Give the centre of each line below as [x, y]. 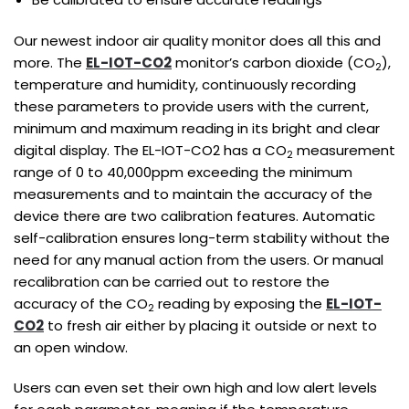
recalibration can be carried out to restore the [172, 282]
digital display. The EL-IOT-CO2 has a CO [150, 151]
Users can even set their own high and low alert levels [195, 387]
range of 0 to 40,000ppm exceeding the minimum [183, 173]
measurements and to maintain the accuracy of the [193, 194]
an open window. [71, 348]
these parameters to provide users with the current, [191, 107]
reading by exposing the [240, 304]
